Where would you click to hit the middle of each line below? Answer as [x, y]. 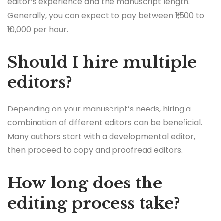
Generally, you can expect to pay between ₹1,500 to [106, 15]
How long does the [85, 183]
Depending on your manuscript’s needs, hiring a [99, 109]
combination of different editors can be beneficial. [105, 122]
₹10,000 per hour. [38, 29]
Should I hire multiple [102, 62]
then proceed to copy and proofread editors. [95, 150]
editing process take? [94, 203]
